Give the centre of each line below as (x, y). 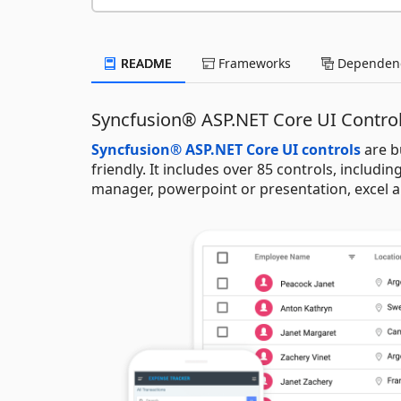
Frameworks (253, 63)
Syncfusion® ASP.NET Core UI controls (226, 149)
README (145, 63)
